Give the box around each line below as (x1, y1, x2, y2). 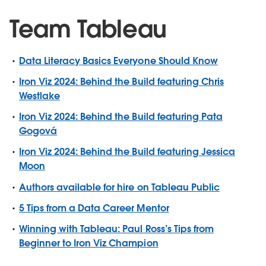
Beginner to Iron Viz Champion (19, 236, 159, 249)
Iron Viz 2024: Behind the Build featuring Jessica (19, 145, 235, 159)
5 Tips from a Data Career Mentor (19, 201, 169, 214)
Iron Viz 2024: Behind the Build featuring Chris (19, 75, 224, 88)
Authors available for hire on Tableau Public (19, 180, 220, 194)
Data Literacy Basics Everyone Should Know (19, 54, 218, 67)
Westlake (19, 89, 61, 102)
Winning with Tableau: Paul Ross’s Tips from (19, 222, 214, 235)
